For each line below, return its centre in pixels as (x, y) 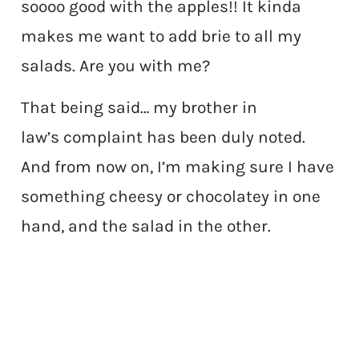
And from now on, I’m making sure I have (178, 167)
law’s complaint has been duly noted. (163, 137)
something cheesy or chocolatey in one (171, 197)
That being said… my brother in (139, 108)
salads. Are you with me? (116, 66)
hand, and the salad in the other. (146, 226)
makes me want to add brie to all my (161, 36)
